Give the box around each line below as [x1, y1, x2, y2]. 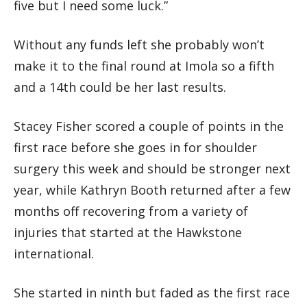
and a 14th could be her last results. [14, 78, 226, 95]
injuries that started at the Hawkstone [14, 223, 242, 241]
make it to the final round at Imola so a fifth [14, 57, 274, 74]
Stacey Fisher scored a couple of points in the [14, 117, 284, 134]
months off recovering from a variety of [14, 202, 248, 219]
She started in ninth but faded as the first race [14, 284, 290, 301]
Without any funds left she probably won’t [14, 36, 265, 53]
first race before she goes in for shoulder [14, 138, 257, 156]
